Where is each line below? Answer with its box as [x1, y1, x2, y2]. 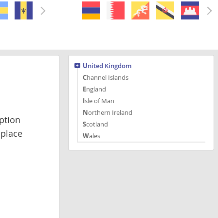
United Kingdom [88, 61, 131, 70]
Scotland [86, 119, 108, 128]
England [86, 84, 106, 93]
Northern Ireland [88, 108, 132, 117]
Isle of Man [85, 96, 114, 105]
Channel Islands [87, 73, 128, 82]
